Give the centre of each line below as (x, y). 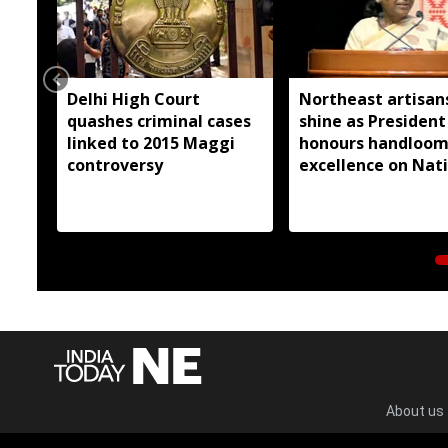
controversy (115, 164)
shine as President (372, 120)
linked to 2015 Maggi (151, 142)
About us (414, 411)
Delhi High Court (133, 98)
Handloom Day (357, 186)
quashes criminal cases (159, 120)
